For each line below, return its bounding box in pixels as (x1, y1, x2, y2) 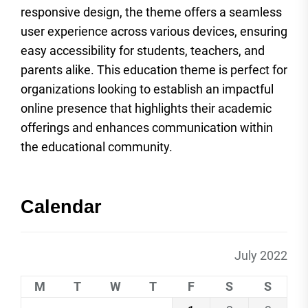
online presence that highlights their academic (21, 101, 272, 116)
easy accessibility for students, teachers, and (21, 43, 265, 58)
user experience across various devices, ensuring (21, 24, 287, 39)
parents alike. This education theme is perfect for (21, 63, 287, 78)
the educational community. (21, 140, 173, 155)
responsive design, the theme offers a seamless (21, 5, 282, 20)
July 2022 (234, 248, 287, 263)
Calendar (21, 197, 102, 218)
